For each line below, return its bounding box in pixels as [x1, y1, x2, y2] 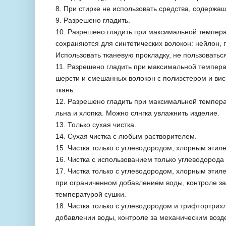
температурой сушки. [55, 190, 126, 198]
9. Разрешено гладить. [55, 16, 130, 24]
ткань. [55, 85, 75, 94]
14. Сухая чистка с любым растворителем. [55, 132, 197, 140]
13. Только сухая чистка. [55, 120, 136, 129]
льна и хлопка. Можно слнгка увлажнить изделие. [55, 108, 219, 117]
